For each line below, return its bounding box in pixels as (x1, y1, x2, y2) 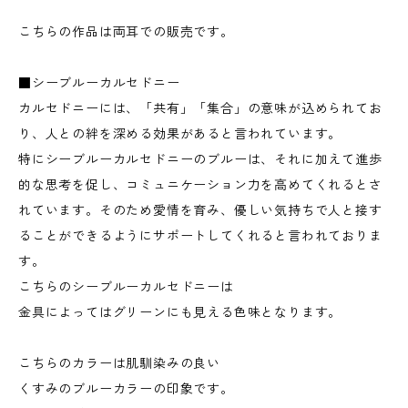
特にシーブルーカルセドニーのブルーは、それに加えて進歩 (18, 151, 382, 168)
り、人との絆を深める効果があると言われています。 (18, 126, 342, 142)
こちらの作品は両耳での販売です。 (18, 24, 248, 40)
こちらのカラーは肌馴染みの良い (18, 355, 234, 372)
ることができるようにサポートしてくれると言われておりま (18, 228, 382, 244)
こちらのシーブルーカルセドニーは (18, 279, 234, 295)
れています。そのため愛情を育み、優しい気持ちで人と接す (18, 202, 382, 219)
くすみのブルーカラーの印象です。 (18, 381, 234, 397)
